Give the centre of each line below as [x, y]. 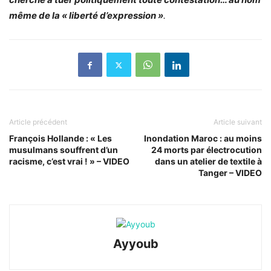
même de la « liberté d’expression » [86, 16]
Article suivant [238, 122]
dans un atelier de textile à [208, 162]
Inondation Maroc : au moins [203, 139]
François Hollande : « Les [60, 139]
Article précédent [38, 122]
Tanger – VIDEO [230, 173]
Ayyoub [135, 244]
